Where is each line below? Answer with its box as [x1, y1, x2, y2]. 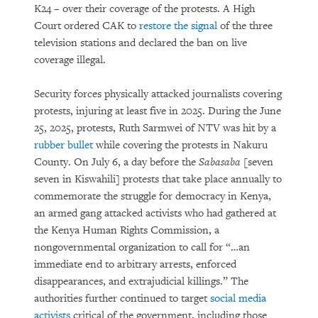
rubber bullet [34, 138, 93, 152]
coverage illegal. [34, 53, 109, 67]
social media [210, 292, 266, 305]
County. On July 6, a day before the [34, 155, 199, 169]
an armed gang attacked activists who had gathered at [34, 207, 276, 220]
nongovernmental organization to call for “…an [34, 241, 250, 254]
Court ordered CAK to [34, 19, 139, 33]
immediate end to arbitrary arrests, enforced [34, 258, 236, 271]
